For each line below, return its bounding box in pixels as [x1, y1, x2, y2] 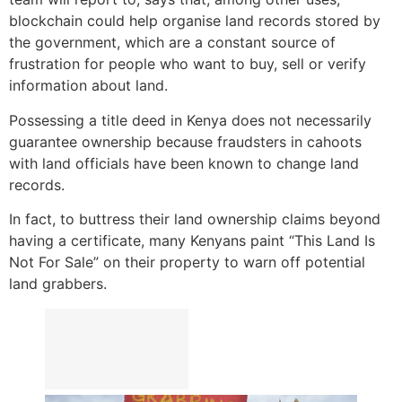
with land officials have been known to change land [9, 153, 359, 172]
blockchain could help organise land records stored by [9, 12, 380, 31]
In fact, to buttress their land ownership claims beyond [9, 210, 380, 229]
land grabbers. [9, 275, 107, 293]
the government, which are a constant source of [9, 33, 336, 52]
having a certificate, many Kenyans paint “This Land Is [9, 232, 375, 250]
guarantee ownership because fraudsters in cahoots [9, 132, 362, 151]
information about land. [9, 76, 168, 95]
